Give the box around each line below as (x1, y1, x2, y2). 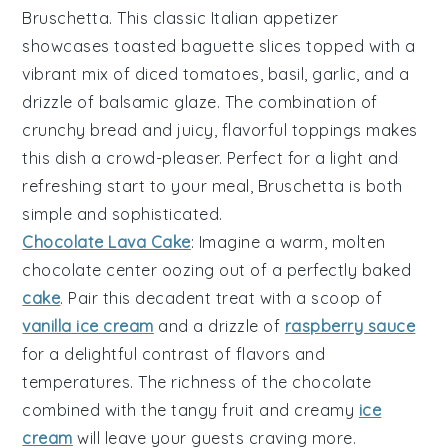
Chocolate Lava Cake (22, 232, 191, 253)
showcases (22, 36, 115, 57)
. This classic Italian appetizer (109, 8, 339, 29)
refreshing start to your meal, (22, 176, 258, 197)
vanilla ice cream (22, 316, 154, 337)
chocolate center (22, 260, 158, 281)
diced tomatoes (134, 64, 260, 85)
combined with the (22, 400, 172, 421)
